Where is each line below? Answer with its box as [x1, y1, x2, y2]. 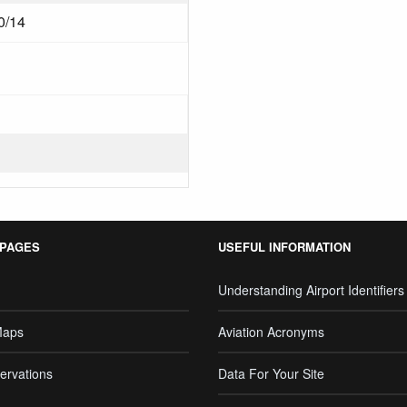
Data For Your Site [218, 364, 324, 382]
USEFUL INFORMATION [218, 238, 351, 255]
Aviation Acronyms [218, 323, 324, 341]
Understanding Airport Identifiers [218, 281, 404, 299]
